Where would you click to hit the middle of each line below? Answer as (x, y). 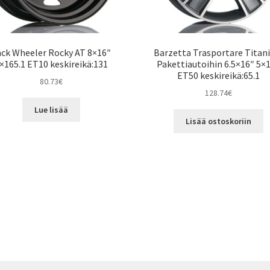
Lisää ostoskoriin (219, 121)
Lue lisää (52, 109)
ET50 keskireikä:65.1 (219, 75)
